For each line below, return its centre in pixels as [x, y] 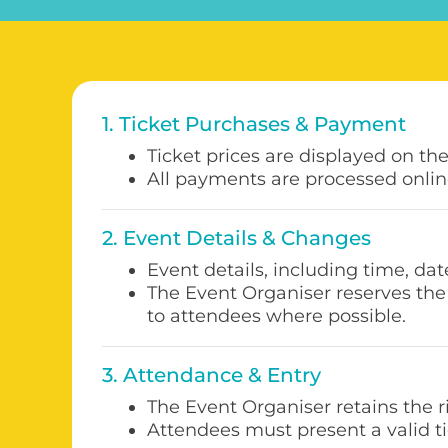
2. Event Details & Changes [236, 238]
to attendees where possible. [276, 316]
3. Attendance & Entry [211, 375]
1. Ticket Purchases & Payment [254, 124]
